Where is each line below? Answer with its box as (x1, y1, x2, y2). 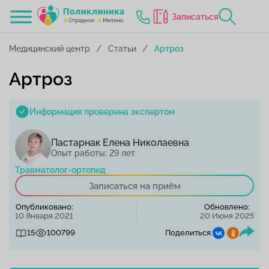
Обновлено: (204, 202, 250, 211)
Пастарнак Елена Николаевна (51, 136, 189, 148)
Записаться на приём (88, 181, 181, 192)
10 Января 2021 (15, 211, 73, 220)
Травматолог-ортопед (15, 165, 106, 175)
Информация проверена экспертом (29, 107, 175, 116)
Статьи (108, 44, 136, 53)
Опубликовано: (15, 202, 73, 211)
